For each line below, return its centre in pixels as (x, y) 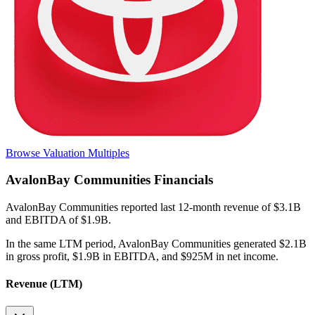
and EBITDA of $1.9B (57, 220)
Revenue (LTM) (44, 284)
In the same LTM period (59, 244)
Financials (182, 180)
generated (253, 244)
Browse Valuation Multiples (67, 153)
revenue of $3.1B (262, 207)
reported (139, 207)
